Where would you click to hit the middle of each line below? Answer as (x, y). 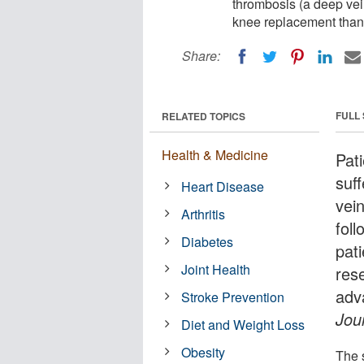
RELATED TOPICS (204, 116)
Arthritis (204, 214)
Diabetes (208, 241)
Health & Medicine (215, 154)
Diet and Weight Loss (243, 324)
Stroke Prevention (233, 297)
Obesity (204, 352)
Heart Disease (223, 186)
